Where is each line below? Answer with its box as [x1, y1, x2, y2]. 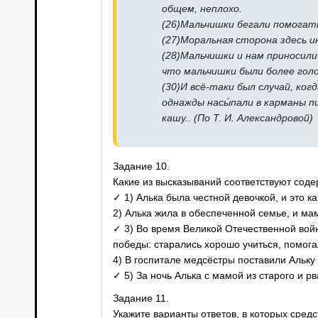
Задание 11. [113, 292, 169, 305]
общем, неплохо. [162, 3, 242, 15]
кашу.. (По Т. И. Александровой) [162, 112, 313, 124]
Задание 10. [113, 160, 170, 172]
